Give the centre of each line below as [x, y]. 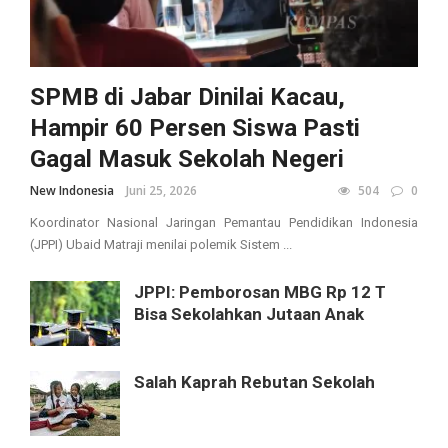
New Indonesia [72, 190]
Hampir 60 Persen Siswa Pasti [195, 127]
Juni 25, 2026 [161, 190]
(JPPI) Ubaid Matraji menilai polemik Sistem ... [161, 244]
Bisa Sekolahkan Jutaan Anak [249, 313]
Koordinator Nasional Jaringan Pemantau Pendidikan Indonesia [224, 222]
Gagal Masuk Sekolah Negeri [187, 158]
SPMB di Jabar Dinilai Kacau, [187, 96]
